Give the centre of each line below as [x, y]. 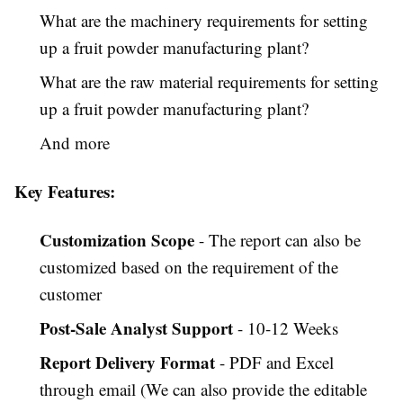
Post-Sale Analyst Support [136, 328]
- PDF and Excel [274, 363]
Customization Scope [117, 240]
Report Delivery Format [127, 363]
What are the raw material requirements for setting [209, 82]
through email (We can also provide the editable [203, 390]
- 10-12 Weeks [286, 328]
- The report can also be [278, 240]
